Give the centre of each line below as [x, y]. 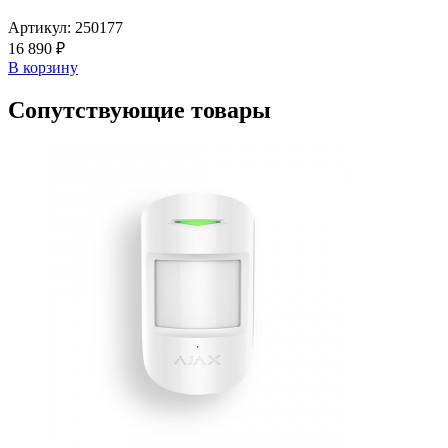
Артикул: [41, 27]
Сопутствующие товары [139, 109]
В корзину [43, 67]
